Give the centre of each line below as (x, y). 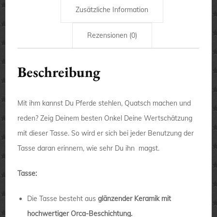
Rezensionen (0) (112, 35)
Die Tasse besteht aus (63, 198)
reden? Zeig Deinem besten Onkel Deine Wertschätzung (105, 118)
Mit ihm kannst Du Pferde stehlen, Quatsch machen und (104, 103)
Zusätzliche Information (112, 9)
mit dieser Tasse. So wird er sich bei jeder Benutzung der (106, 133)
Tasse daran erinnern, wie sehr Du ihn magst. (89, 148)
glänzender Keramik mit (135, 198)
